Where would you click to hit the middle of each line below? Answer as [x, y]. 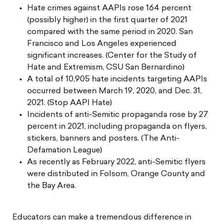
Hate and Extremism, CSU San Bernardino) [106, 68]
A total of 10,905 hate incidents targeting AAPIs [117, 80]
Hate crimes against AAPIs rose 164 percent [109, 9]
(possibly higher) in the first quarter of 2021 [107, 20]
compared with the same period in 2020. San [110, 32]
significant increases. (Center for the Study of [112, 56]
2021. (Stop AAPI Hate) [70, 103]
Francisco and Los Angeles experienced [102, 44]
